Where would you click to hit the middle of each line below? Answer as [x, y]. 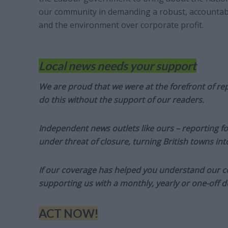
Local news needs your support [117, 66]
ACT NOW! [68, 213]
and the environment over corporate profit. [121, 25]
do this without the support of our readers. [121, 100]
